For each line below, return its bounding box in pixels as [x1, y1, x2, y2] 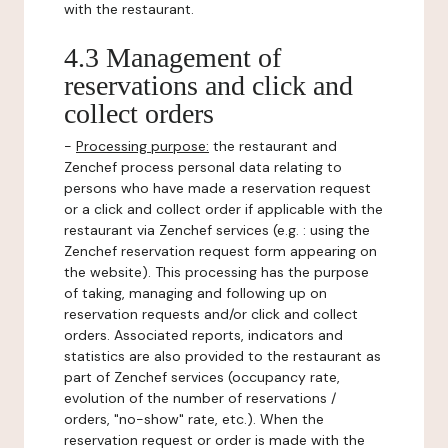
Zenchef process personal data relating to [64, 158, 342, 176]
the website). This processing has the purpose [64, 263, 369, 281]
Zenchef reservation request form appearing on [64, 242, 377, 260]
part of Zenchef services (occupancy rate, [64, 368, 340, 386]
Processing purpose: [76, 137, 209, 155]
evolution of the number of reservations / [64, 389, 336, 407]
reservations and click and [64, 70, 353, 101]
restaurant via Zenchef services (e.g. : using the [64, 221, 370, 239]
